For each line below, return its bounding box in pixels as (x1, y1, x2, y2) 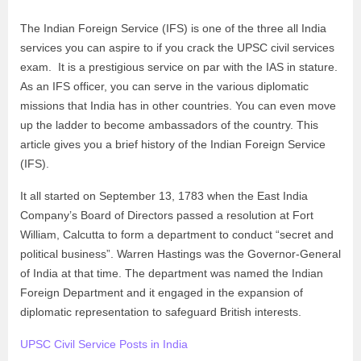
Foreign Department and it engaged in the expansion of (20, 286, 303, 299)
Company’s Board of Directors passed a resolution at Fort (20, 209, 313, 222)
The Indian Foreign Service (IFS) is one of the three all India (20, 22, 326, 35)
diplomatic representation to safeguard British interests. (20, 305, 301, 318)
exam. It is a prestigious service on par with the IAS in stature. (20, 60, 338, 73)
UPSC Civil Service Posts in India (20, 338, 188, 351)
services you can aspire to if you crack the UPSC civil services (20, 41, 334, 54)
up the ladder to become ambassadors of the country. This (20, 118, 318, 131)
